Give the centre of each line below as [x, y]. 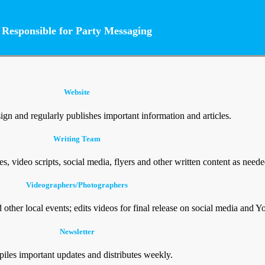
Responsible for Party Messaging [77, 31]
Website [77, 92]
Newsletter [77, 231]
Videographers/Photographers [77, 185]
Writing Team [77, 138]
